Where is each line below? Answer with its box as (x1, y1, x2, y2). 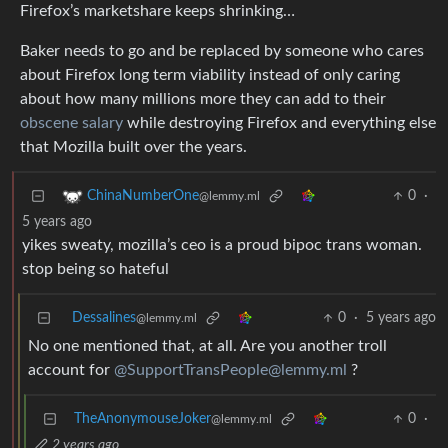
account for (28, 362, 114, 379)
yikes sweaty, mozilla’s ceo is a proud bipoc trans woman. (22, 237, 422, 254)
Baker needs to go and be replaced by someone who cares (20, 43, 424, 60)
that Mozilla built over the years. (20, 139, 247, 156)
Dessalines (72, 311, 136, 326)
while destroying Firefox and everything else (123, 115, 436, 132)
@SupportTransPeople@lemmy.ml (114, 362, 347, 379)
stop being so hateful (22, 261, 169, 278)
